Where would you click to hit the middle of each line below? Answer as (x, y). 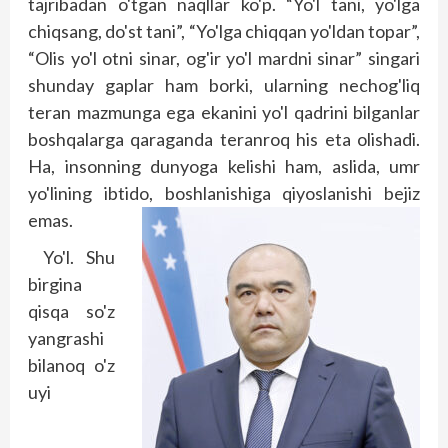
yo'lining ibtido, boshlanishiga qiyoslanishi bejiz (224, 193)
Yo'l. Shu (79, 257)
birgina (55, 284)
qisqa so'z (71, 311)
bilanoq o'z (71, 365)
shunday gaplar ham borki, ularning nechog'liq (224, 85)
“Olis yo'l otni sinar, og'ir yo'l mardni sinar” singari (224, 58)
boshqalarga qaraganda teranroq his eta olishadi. (224, 139)
